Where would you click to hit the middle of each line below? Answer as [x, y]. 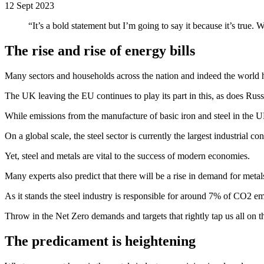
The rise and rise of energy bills [100, 50]
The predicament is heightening [100, 241]
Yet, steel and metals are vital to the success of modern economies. [127, 156]
